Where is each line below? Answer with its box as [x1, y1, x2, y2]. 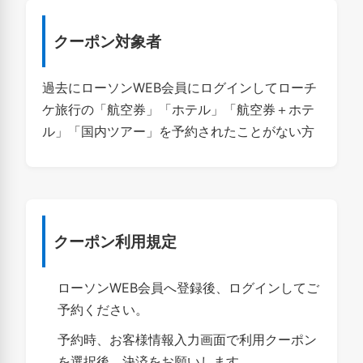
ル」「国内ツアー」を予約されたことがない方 [42, 123, 314, 139]
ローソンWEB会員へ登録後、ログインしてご [58, 280, 320, 296]
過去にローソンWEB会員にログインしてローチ [42, 79, 317, 96]
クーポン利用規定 [53, 232, 177, 251]
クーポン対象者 [53, 32, 161, 51]
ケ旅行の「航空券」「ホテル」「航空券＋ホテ [42, 101, 314, 117]
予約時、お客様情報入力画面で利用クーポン [58, 331, 318, 348]
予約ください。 [58, 301, 149, 318]
